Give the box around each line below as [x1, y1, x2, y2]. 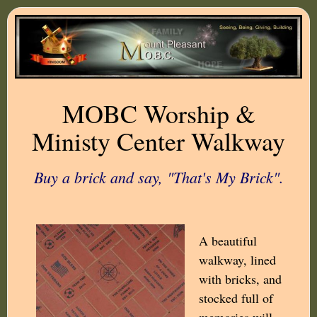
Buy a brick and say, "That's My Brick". [33, 166, 284, 188]
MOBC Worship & [62, 96, 255, 130]
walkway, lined [199, 250, 276, 268]
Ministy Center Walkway [32, 123, 285, 158]
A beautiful [199, 231, 257, 249]
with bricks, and [199, 270, 282, 287]
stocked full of [199, 289, 273, 306]
